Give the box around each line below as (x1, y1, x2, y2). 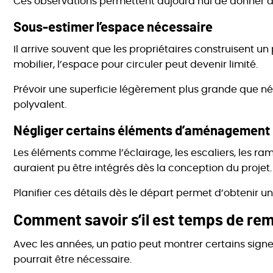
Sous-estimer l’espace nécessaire (13, 21, 213, 35)
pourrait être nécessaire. (13, 255, 132, 265)
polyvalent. (13, 100, 67, 110)
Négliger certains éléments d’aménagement (13, 124, 271, 138)
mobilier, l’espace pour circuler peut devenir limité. (13, 60, 258, 70)
